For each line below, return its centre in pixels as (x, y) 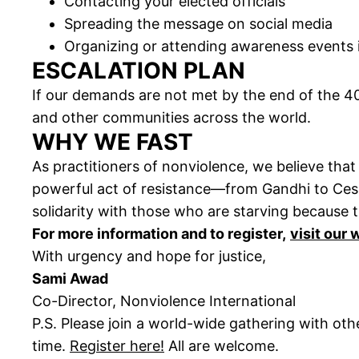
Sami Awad (70, 279)
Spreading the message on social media (198, 24)
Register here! (117, 346)
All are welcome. (222, 346)
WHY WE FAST (113, 142)
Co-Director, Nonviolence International (164, 301)
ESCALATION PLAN (139, 71)
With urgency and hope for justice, (149, 256)
